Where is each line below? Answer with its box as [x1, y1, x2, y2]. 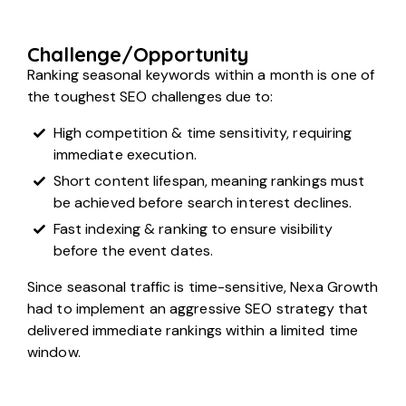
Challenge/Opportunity [27, 41, 248, 67]
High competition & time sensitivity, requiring [53, 122, 353, 142]
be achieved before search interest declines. [53, 192, 353, 212]
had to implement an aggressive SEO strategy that [27, 298, 368, 318]
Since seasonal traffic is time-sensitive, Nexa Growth [27, 276, 379, 296]
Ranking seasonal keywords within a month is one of [27, 64, 375, 84]
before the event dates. [53, 240, 214, 260]
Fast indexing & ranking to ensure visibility [53, 218, 333, 238]
